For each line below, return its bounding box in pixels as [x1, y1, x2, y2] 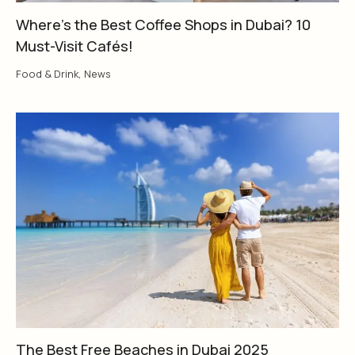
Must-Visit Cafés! [16, 36, 133, 55]
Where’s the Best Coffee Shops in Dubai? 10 [16, 14, 311, 34]
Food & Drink [16, 66, 78, 81]
